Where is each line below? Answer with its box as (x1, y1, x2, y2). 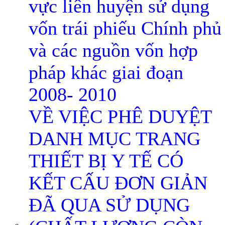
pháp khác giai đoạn (29, 62, 183, 83)
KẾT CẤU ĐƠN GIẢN (29, 172, 207, 193)
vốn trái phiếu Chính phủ (29, 18, 221, 39)
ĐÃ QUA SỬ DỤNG (29, 194, 190, 215)
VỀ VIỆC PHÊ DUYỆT (29, 106, 211, 127)
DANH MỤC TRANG (29, 128, 200, 149)
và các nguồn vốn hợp (29, 40, 198, 61)
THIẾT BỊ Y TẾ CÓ (29, 150, 183, 171)
